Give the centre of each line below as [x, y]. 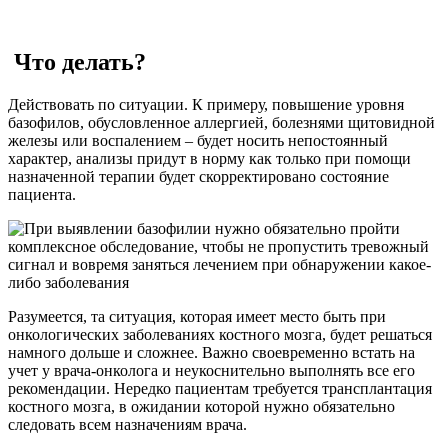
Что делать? [77, 62]
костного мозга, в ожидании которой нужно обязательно [201, 407]
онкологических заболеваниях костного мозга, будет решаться [220, 335]
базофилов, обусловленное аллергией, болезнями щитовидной [221, 123]
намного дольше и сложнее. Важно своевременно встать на [211, 353]
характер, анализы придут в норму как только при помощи [209, 159]
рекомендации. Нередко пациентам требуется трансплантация [220, 389]
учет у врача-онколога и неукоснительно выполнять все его [211, 371]
